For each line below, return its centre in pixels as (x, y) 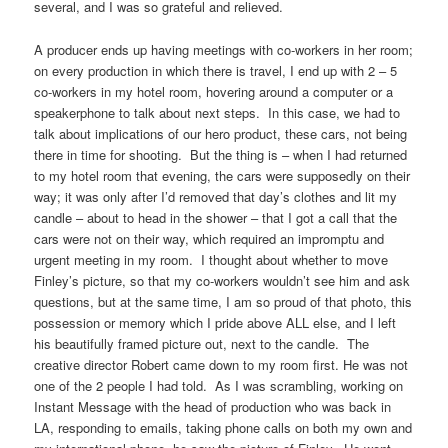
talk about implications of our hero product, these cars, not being (221, 133)
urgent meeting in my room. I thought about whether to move (211, 259)
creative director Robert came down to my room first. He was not (221, 364)
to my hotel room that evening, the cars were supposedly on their (222, 175)
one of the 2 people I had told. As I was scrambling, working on (219, 385)
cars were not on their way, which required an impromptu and (209, 238)
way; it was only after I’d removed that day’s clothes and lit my (216, 196)
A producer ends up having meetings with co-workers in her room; (224, 49)
